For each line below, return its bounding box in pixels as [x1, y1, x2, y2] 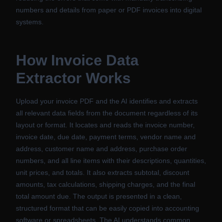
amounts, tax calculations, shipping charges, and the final [16, 180, 195, 188]
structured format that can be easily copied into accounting [16, 204, 199, 212]
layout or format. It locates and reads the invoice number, [16, 121, 195, 129]
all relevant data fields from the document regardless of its [16, 109, 198, 117]
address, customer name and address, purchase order [16, 145, 187, 153]
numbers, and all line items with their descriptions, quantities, [16, 157, 206, 165]
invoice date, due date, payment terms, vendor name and [16, 133, 196, 141]
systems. [16, 18, 44, 26]
